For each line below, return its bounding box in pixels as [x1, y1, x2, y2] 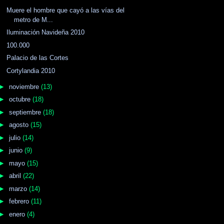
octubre [8, 95, 32, 103]
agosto [8, 121, 30, 129]
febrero [8, 197, 31, 205]
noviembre [8, 82, 41, 90]
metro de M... [14, 15, 53, 23]
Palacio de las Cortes [6, 54, 69, 62]
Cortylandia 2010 [6, 66, 55, 74]
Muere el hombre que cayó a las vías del [6, 6, 125, 14]
